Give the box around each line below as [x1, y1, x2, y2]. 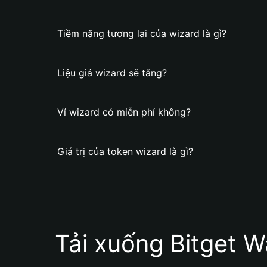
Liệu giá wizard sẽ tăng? [57, 67, 167, 79]
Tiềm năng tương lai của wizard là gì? [57, 27, 226, 39]
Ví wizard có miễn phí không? [57, 106, 191, 118]
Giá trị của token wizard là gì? [57, 145, 193, 157]
